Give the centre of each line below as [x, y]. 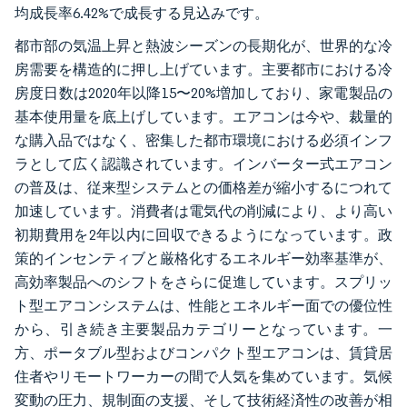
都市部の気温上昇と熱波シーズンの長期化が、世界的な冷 [203, 46]
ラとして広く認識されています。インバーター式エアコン [203, 164]
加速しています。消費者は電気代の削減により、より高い [203, 211]
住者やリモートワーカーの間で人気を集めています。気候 [203, 377]
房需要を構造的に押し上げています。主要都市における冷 [203, 69]
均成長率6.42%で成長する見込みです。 [142, 13]
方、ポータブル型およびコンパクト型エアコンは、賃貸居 [203, 353]
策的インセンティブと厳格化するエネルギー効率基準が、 [203, 258]
